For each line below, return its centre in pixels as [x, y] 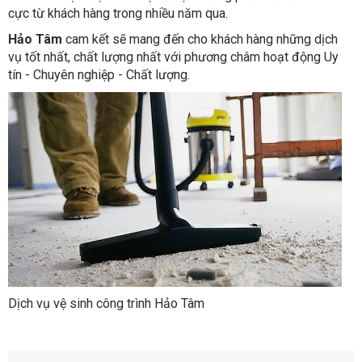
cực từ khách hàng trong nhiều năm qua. [118, 13]
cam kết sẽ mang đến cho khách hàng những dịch [202, 39]
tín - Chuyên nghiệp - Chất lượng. [99, 74]
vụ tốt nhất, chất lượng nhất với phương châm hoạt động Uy [173, 57]
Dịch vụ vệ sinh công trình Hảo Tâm [106, 304]
